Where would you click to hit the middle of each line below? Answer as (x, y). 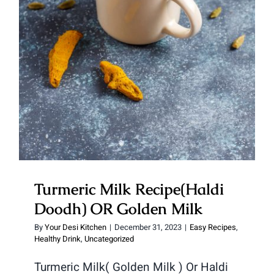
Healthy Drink (57, 239)
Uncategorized (109, 239)
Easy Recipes (213, 227)
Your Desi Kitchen (76, 227)
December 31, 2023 (148, 227)
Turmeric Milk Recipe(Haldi (129, 189)
